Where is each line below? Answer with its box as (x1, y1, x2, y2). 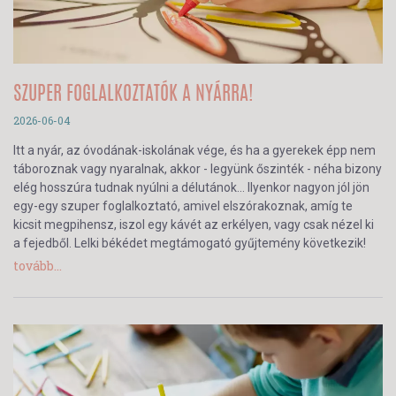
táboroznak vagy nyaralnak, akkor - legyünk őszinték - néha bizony (13, 161, 382, 176)
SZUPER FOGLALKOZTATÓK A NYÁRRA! (13, 84, 254, 104)
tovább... (13, 256, 62, 274)
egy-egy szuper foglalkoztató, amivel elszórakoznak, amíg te (13, 198, 353, 213)
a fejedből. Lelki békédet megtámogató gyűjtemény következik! (13, 235, 366, 250)
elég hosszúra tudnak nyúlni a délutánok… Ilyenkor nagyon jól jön (13, 179, 369, 194)
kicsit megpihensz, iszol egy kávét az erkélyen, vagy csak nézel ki (13, 217, 374, 232)
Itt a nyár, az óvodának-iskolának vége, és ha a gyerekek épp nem (13, 142, 376, 157)
